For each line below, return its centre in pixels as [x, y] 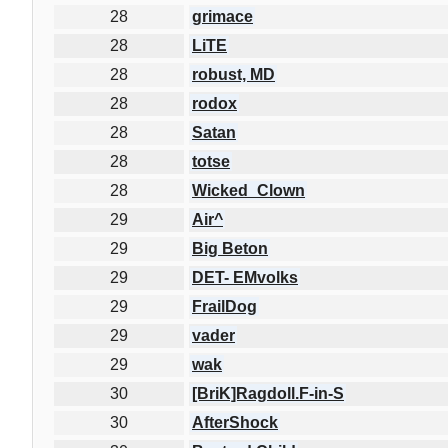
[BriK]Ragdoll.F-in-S [268, 393]
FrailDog [224, 306]
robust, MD [233, 74]
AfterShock [235, 422]
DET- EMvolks [245, 277]
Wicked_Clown [248, 190]
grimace [222, 16]
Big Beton [230, 248]
